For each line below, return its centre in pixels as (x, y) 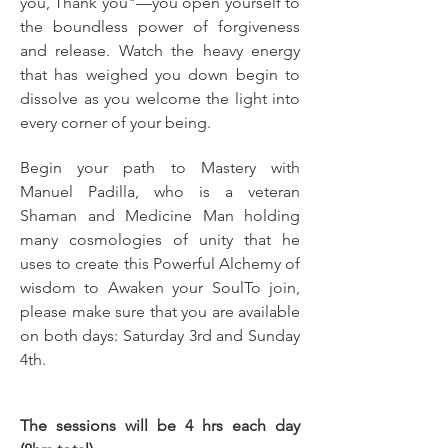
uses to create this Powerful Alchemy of (160, 263)
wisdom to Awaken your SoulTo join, (160, 287)
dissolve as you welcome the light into (160, 98)
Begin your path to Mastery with (160, 167)
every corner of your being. (115, 122)
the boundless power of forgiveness (160, 26)
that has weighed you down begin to (160, 74)
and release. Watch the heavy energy (160, 50)
